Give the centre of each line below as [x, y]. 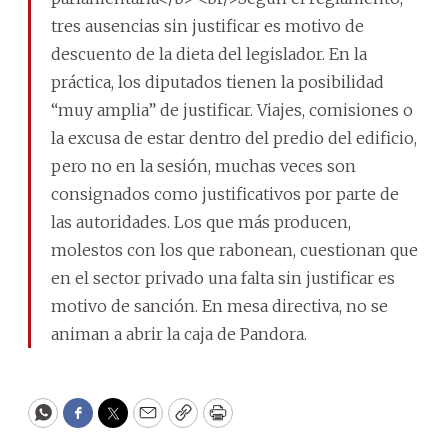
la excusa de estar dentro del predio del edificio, [234, 137]
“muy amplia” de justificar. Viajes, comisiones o [232, 109]
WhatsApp [88, 422]
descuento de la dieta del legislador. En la [209, 53]
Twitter [145, 422]
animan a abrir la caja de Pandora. [179, 333]
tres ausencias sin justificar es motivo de [207, 25]
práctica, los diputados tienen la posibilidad [217, 81]
